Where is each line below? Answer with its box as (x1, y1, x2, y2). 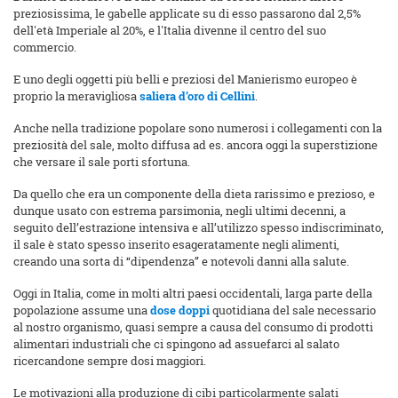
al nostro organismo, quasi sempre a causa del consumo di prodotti (13, 319, 373, 336)
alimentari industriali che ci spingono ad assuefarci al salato (13, 336, 339, 353)
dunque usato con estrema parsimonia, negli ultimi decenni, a (13, 203, 346, 219)
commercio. (13, 39, 76, 56)
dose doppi (150, 302, 210, 319)
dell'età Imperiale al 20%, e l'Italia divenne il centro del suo (13, 22, 326, 39)
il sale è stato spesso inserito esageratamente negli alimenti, (13, 236, 339, 253)
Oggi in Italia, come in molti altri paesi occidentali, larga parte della (13, 285, 372, 302)
